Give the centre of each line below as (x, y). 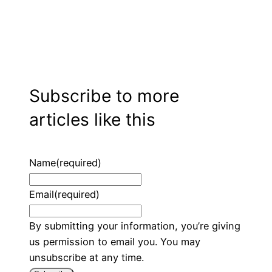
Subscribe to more (104, 96)
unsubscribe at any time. (87, 257)
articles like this (92, 120)
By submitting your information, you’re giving (135, 226)
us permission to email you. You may (115, 241)
